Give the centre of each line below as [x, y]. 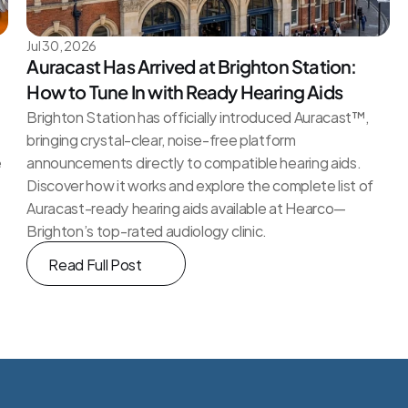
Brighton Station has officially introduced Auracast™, [198, 116]
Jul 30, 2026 [61, 45]
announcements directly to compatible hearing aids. [194, 162]
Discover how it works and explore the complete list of [200, 184]
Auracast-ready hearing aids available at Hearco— [186, 207]
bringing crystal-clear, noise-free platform [161, 139]
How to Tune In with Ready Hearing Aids [184, 92]
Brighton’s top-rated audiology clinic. [147, 230]
